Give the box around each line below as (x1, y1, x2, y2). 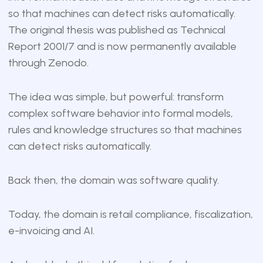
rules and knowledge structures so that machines (8, 123, 242, 137)
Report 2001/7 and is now (8, 40, 130, 53)
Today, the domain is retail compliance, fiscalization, (8, 208, 253, 221)
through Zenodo (8, 56, 87, 70)
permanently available (130, 40, 237, 53)
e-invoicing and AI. (8, 224, 95, 238)
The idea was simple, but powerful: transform (8, 90, 224, 104)
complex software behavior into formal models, (8, 107, 233, 120)
